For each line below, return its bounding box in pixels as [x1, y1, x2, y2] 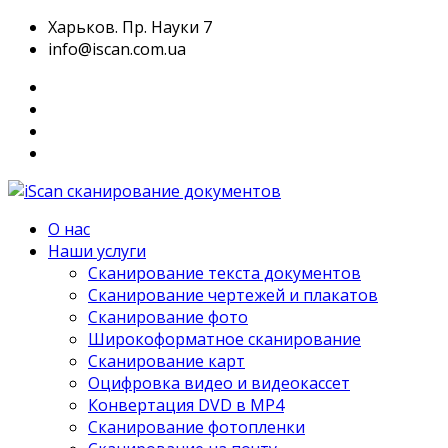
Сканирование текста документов [88, 262, 361, 284]
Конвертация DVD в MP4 [88, 394, 284, 416]
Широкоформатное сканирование [88, 328, 361, 350]
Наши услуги [48, 240, 146, 262]
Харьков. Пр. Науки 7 [48, 16, 212, 38]
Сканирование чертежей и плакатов [88, 284, 378, 306]
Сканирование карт [88, 350, 245, 372]
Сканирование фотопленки [88, 416, 305, 438]
